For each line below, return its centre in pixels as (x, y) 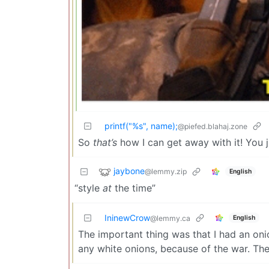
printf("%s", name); (141, 126)
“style (89, 188)
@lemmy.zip (166, 172)
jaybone (129, 171)
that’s (105, 143)
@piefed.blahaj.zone (213, 127)
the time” (134, 188)
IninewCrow (127, 218)
